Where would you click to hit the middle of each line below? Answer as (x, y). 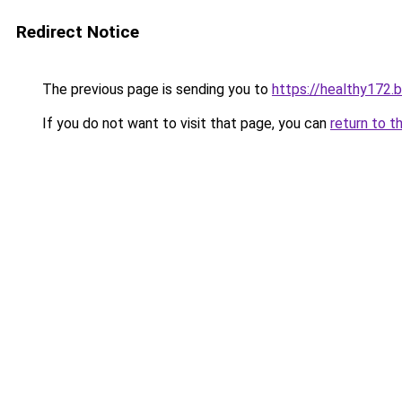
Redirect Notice (78, 32)
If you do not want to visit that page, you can (184, 123)
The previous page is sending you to (155, 89)
